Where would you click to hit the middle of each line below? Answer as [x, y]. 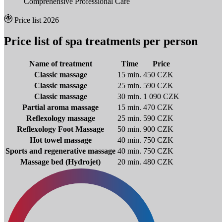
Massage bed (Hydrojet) [60, 162]
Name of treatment [60, 63]
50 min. [129, 129]
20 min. [129, 162]
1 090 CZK [161, 96]
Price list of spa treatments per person [101, 41]
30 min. [129, 96]
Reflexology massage [60, 118]
